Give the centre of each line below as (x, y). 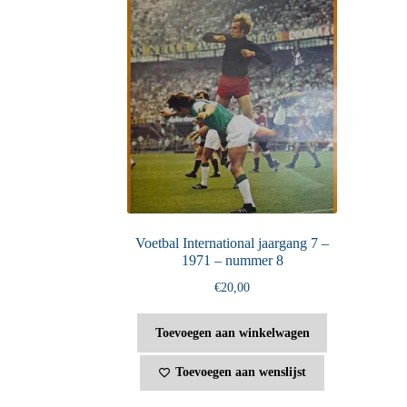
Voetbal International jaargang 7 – (233, 243)
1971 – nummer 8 (232, 260)
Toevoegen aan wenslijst (241, 372)
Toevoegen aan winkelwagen (232, 333)
